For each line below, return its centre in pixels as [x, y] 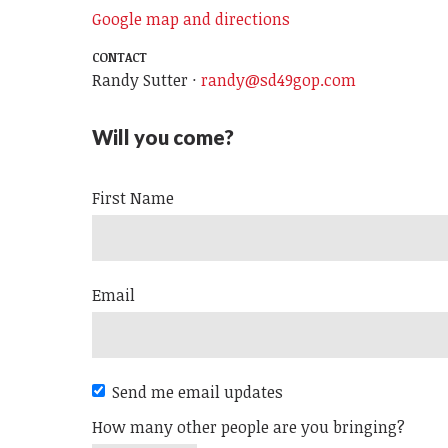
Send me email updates [198, 391]
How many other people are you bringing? [249, 426]
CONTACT [120, 56]
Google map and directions [191, 18]
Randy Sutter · [147, 79]
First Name [133, 197]
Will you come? [163, 136]
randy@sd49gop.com [279, 79]
